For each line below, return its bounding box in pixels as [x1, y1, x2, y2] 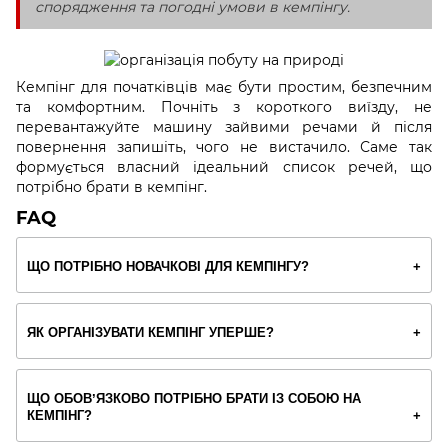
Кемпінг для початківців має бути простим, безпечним [16, 77, 432, 96]
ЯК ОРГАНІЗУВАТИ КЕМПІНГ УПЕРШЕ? [27, 325, 274, 341]
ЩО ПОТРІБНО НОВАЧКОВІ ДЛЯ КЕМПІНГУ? [27, 259, 309, 275]
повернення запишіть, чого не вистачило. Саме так [16, 137, 432, 156]
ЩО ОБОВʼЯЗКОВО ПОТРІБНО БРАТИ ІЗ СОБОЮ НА [27, 390, 361, 406]
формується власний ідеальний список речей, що [16, 157, 432, 176]
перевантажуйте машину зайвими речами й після [16, 117, 432, 136]
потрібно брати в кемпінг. [16, 177, 207, 196]
